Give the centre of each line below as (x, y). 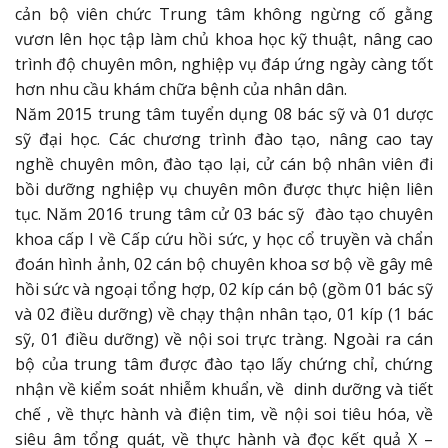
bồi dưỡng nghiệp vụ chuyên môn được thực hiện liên (224, 188)
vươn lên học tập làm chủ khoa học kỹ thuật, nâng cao (224, 38)
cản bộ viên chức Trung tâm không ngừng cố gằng (224, 13)
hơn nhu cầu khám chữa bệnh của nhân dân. (181, 88)
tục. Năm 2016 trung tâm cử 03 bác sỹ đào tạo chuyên (224, 213)
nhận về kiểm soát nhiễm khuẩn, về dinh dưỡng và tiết (224, 388)
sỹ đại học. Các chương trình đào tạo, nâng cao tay (224, 138)
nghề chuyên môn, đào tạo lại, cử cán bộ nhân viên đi (224, 163)
